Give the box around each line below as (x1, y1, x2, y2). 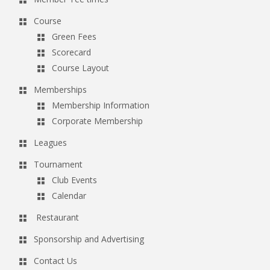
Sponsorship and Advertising (34, 233, 144, 245)
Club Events (52, 174, 97, 186)
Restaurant (34, 211, 81, 223)
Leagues (34, 136, 67, 148)
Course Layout (52, 61, 109, 74)
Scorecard (52, 46, 91, 58)
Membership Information (52, 99, 149, 111)
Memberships (34, 83, 87, 95)
